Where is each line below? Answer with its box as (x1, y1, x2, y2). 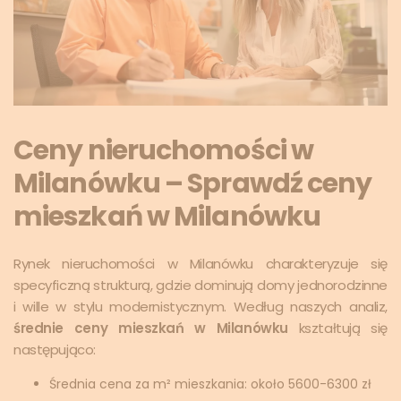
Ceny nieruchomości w (13, 131, 313, 169)
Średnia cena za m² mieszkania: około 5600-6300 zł (49, 374, 371, 393)
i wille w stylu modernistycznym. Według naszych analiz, (13, 296, 388, 316)
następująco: (13, 339, 96, 359)
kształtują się (287, 318, 388, 337)
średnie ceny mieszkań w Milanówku (13, 318, 288, 337)
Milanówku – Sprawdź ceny (13, 164, 372, 202)
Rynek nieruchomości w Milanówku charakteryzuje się (13, 253, 388, 273)
